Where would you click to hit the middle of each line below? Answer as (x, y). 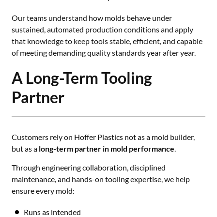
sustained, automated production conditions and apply (102, 29)
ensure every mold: (43, 191)
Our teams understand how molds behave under (92, 18)
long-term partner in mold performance (107, 148)
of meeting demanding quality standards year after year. (104, 53)
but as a (25, 148)
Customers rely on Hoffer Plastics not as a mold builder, (103, 137)
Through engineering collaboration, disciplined (89, 167)
